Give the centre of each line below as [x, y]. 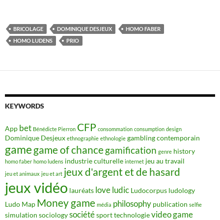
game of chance [69, 150]
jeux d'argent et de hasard [122, 172]
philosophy [132, 204]
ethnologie [113, 138]
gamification [131, 150]
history [184, 151]
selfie [195, 205]
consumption [149, 129]
